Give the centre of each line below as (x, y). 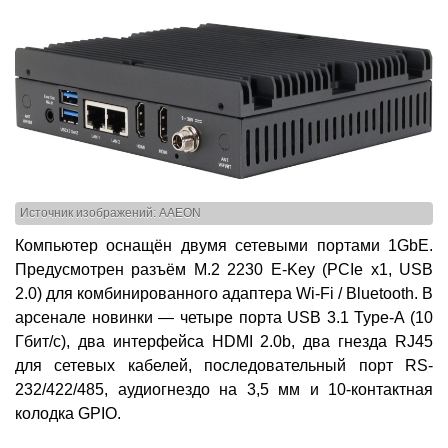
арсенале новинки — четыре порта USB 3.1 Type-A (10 (224, 317)
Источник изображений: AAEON (110, 213)
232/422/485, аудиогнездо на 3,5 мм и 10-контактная (224, 389)
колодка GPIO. (68, 413)
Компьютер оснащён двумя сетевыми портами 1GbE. (224, 245)
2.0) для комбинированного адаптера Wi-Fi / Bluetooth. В (224, 293)
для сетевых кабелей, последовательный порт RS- (224, 365)
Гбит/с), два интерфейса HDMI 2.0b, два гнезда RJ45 (224, 341)
